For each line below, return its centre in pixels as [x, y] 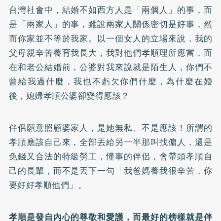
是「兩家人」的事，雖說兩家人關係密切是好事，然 [110, 24]
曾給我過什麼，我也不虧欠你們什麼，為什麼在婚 [110, 81]
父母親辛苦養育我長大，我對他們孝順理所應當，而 [110, 53]
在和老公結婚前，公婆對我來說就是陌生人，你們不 [110, 67]
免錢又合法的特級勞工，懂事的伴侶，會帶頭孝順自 [110, 156]
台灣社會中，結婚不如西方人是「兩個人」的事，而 [110, 10]
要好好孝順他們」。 [48, 185]
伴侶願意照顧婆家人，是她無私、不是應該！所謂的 [110, 128]
